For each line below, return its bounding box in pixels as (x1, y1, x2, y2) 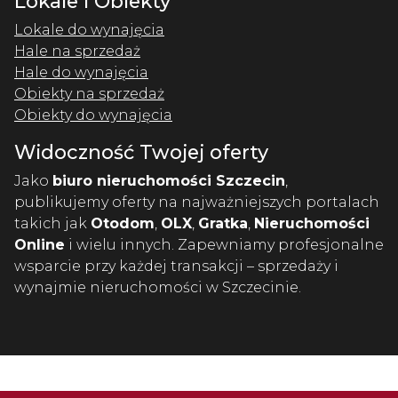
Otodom (91, 214, 155, 232)
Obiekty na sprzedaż (14, 84, 164, 102)
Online (14, 235, 65, 253)
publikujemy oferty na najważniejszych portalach (14, 193, 379, 211)
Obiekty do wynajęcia (14, 106, 172, 123)
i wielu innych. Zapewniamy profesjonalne (65, 235, 384, 253)
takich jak (14, 214, 91, 232)
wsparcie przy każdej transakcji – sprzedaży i (14, 257, 338, 275)
